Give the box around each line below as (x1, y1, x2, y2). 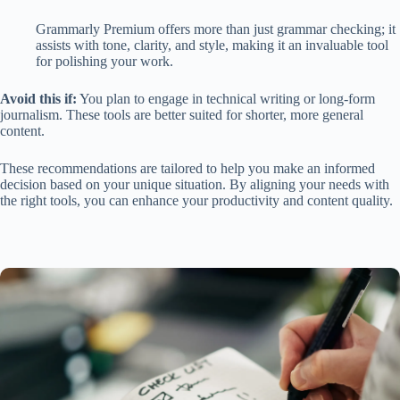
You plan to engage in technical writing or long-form (77, 91, 375, 107)
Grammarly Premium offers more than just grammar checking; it (36, 21, 396, 37)
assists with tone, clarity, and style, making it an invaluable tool (36, 37, 388, 54)
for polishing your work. (36, 54, 173, 70)
